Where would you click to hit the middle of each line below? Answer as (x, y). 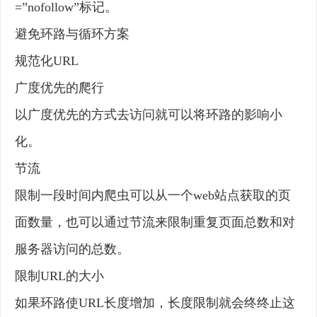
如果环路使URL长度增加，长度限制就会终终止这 (155, 303)
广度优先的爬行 (59, 88)
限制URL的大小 (59, 276)
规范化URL (47, 61)
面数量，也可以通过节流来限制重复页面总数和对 (155, 223)
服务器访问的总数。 (72, 249)
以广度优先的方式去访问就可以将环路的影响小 (149, 115)
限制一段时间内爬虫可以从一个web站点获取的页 (153, 196)
